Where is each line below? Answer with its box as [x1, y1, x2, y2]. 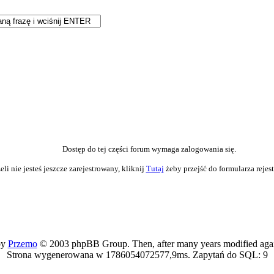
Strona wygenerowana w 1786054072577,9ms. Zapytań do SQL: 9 [6, 250, 268, 260]
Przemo [7, 239, 37, 249]
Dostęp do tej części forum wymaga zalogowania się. [62, 144, 236, 154]
